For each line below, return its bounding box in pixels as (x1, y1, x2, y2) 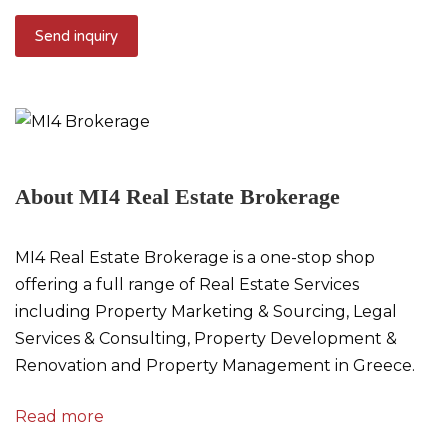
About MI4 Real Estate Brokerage (15, 184, 340, 210)
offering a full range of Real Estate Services (15, 275, 359, 295)
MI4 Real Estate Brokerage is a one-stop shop (15, 248, 375, 268)
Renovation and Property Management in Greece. (15, 356, 415, 376)
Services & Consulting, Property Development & (15, 329, 397, 349)
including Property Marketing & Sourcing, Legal (15, 302, 397, 322)
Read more (15, 407, 104, 427)
